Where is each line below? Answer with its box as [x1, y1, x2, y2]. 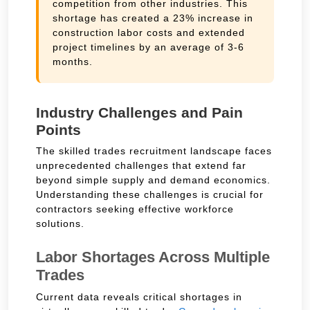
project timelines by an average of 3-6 [53, 41, 244, 53]
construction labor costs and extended [53, 26, 245, 38]
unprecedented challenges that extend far [36, 159, 246, 171]
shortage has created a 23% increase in [53, 12, 253, 24]
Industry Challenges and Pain [36, 104, 243, 120]
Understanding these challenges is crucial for [36, 188, 264, 200]
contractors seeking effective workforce [36, 203, 234, 215]
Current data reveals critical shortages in [36, 291, 242, 302]
